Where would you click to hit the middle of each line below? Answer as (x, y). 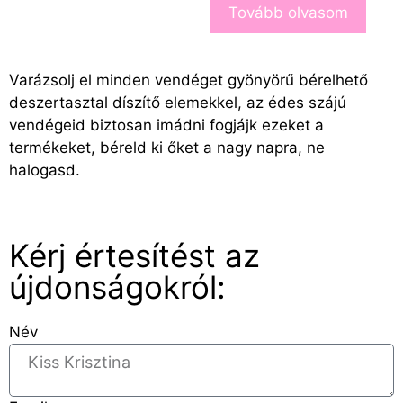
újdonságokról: (117, 287)
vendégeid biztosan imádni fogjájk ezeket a (166, 125)
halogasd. (45, 170)
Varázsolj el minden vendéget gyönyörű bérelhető (188, 80)
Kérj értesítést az (134, 256)
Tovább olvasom (288, 12)
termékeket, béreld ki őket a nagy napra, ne (167, 147)
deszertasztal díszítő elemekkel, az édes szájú (178, 102)
